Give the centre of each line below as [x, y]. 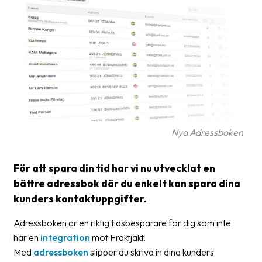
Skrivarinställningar [80, 129]
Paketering [64, 82]
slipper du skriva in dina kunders [151, 252]
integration [65, 237]
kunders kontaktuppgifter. [80, 198]
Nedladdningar [72, 246]
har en [27, 237]
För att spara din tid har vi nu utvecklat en [114, 168]
